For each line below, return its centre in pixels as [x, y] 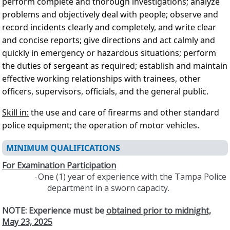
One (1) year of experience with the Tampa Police [132, 176]
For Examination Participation [59, 165]
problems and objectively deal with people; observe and [110, 14]
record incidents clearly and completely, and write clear [109, 27]
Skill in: [15, 112]
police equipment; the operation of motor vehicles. [101, 125]
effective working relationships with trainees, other [101, 78]
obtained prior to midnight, [159, 210]
